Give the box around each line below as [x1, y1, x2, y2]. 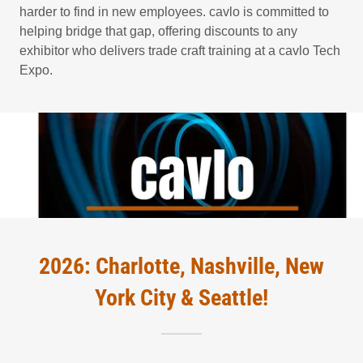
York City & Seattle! [95, 284, 268, 312]
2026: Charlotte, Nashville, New [39, 253, 324, 280]
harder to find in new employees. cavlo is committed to [19, 5, 329, 19]
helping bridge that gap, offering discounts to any [19, 24, 297, 39]
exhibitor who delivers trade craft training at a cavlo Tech [19, 44, 340, 58]
